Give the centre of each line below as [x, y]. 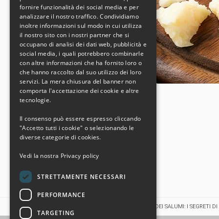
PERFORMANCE [61, 195]
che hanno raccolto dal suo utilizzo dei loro [81, 72]
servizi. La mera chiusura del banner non [78, 81]
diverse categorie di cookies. [60, 137]
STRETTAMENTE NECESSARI [82, 176]
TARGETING [56, 213]
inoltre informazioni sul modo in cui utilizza [81, 26]
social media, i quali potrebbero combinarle [82, 54]
